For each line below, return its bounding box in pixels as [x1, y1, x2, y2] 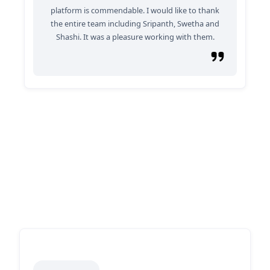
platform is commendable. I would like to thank [51, 5, 219, 16]
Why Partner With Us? [57, 173, 213, 193]
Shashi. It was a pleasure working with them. [55, 31, 215, 42]
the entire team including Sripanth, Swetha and [51, 18, 219, 29]
